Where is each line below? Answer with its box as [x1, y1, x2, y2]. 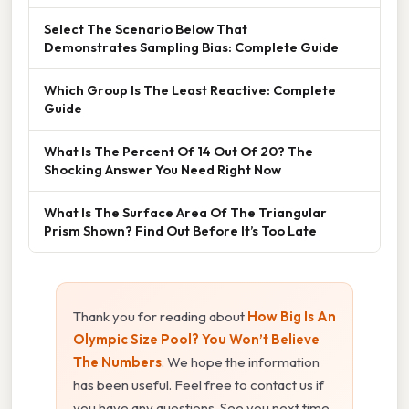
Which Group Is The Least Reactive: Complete [44, 80, 336, 99]
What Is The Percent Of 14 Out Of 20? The [44, 142, 313, 160]
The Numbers [73, 352, 162, 371]
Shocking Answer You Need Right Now [44, 160, 281, 178]
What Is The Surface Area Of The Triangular [44, 203, 327, 221]
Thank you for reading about [73, 307, 247, 325]
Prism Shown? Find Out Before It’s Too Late [44, 221, 317, 239]
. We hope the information [162, 352, 320, 371]
